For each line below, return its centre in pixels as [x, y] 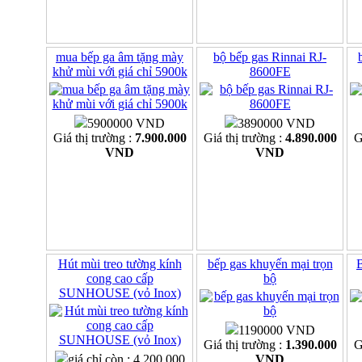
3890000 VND [276, 124]
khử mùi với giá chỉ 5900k [120, 72]
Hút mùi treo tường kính [120, 264]
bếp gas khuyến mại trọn [270, 264]
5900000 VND [126, 124]
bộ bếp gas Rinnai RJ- [270, 57]
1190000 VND [276, 330]
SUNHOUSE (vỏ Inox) [120, 293]
